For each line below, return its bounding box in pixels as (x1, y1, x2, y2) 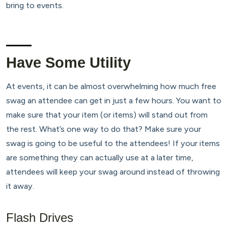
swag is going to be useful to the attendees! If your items (6, 138, 220, 149)
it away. (6, 181, 34, 191)
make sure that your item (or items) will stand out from (6, 109, 208, 120)
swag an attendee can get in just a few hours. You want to (6, 95, 221, 106)
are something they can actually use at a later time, (6, 152, 193, 163)
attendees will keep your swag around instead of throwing (6, 166, 220, 177)
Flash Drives (6, 211, 73, 225)
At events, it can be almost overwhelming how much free (6, 81, 216, 92)
